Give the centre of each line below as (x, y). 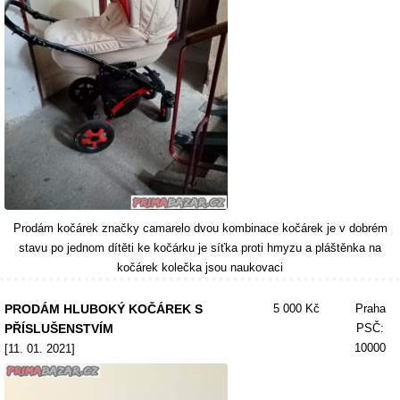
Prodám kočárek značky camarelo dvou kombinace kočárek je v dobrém (200, 228)
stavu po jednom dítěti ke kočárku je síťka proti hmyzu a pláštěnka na (200, 248)
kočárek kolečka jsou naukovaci (200, 267)
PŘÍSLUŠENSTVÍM (59, 329)
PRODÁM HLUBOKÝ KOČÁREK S (104, 309)
